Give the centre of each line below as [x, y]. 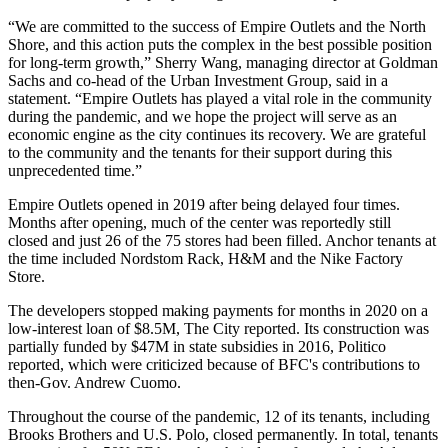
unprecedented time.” [75, 171]
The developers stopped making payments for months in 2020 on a [218, 311]
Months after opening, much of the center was [154, 223]
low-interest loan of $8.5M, [96, 329]
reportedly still [346, 223]
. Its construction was [362, 329]
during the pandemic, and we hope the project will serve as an [202, 117]
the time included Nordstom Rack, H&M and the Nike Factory [205, 259]
